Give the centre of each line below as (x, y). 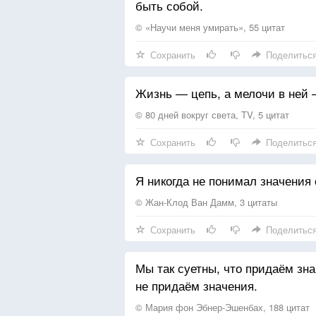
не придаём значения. (196, 285)
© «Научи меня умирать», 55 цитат (210, 27)
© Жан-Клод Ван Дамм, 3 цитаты (206, 202)
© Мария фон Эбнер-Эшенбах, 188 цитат (223, 307)
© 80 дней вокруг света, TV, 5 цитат (212, 115)
